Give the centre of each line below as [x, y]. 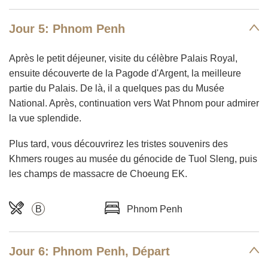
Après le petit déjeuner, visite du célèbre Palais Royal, [123, 58]
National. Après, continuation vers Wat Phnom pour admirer [134, 103]
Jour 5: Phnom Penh [67, 29]
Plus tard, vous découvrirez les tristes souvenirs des [118, 144]
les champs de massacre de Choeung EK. [98, 174]
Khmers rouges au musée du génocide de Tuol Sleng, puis [133, 159]
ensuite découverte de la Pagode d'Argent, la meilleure [125, 73]
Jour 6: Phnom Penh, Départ [89, 251]
